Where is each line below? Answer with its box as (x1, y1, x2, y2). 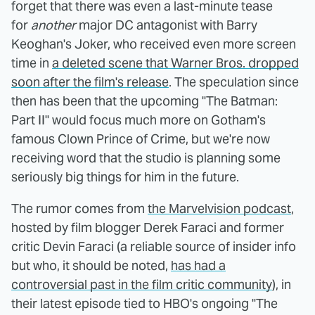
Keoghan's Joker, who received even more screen (11, 35, 296, 52)
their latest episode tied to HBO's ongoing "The (11, 295, 278, 311)
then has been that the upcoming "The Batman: (11, 92, 278, 109)
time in (11, 54, 52, 71)
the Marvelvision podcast (148, 200, 291, 217)
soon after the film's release (11, 73, 169, 90)
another (31, 16, 76, 33)
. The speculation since (169, 73, 299, 90)
